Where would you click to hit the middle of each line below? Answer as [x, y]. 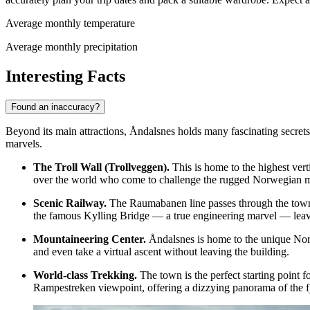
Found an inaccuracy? [55, 107]
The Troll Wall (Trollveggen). [101, 167]
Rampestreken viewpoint [88, 288]
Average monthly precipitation [72, 47]
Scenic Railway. [70, 203]
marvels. [24, 144]
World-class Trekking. [85, 275]
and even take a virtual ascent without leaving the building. [161, 252]
